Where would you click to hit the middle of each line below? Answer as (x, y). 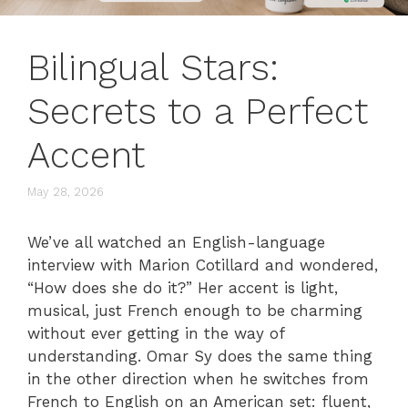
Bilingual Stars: (153, 67)
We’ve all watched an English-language (176, 243)
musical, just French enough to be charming (195, 311)
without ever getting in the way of (156, 334)
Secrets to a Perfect (198, 111)
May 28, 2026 (66, 192)
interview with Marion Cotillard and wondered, (203, 265)
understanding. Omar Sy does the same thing (200, 357)
